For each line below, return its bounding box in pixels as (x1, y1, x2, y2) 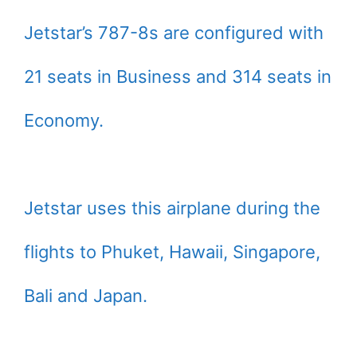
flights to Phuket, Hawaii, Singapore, (24, 241, 320, 262)
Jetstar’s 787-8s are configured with (24, 22, 324, 43)
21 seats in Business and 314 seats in (24, 65, 331, 87)
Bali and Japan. (24, 284, 147, 306)
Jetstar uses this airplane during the (24, 197, 320, 218)
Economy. (24, 109, 104, 131)
